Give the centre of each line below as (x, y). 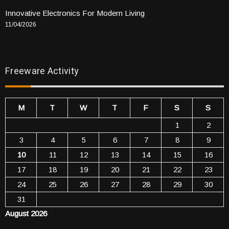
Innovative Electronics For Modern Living (75, 13)
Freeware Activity (42, 71)
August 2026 (26, 213)
